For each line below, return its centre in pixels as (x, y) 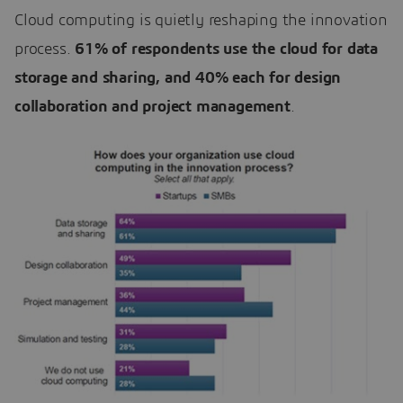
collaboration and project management (152, 107)
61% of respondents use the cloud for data (227, 49)
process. (45, 49)
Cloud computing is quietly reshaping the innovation (201, 20)
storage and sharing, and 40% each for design (178, 78)
